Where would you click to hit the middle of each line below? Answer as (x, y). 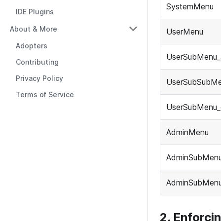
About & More (34, 29)
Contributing (37, 62)
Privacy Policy (39, 78)
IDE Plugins (35, 12)
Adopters (32, 46)
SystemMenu (190, 7)
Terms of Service (45, 94)
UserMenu (185, 32)
